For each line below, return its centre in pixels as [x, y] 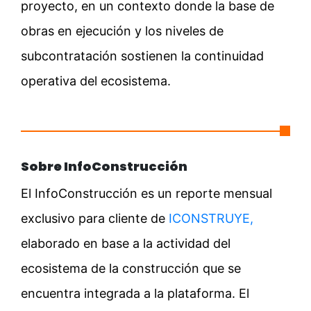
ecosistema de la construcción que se [131, 269]
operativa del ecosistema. [96, 81]
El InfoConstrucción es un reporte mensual [146, 194]
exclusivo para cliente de [95, 219]
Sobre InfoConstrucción [104, 167]
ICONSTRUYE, [211, 219]
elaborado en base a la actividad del [126, 244]
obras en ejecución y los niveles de [122, 31]
